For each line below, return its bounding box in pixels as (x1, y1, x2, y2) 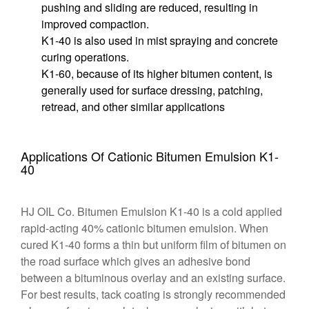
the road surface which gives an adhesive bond (21, 252, 250, 269)
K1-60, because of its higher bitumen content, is (41, 65, 272, 81)
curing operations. (41, 48, 129, 65)
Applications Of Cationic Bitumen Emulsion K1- (21, 146, 279, 165)
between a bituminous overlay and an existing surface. (21, 269, 286, 286)
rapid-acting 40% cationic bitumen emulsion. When (21, 219, 268, 236)
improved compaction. (41, 15, 149, 32)
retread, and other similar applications (41, 98, 225, 114)
